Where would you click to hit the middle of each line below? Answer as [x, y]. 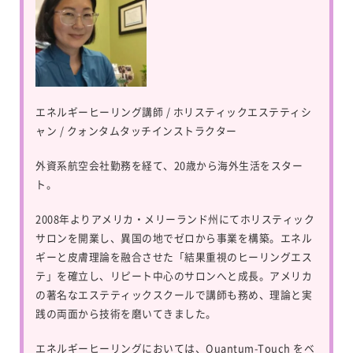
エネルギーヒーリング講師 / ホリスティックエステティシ [173, 111]
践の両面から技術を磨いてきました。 [126, 313]
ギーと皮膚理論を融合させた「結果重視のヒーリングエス [174, 256]
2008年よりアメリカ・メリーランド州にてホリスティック [175, 218]
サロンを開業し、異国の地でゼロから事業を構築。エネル [174, 237]
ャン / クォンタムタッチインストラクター [136, 130]
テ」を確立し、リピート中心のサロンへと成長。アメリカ [174, 275]
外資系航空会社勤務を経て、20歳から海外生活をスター [169, 165]
